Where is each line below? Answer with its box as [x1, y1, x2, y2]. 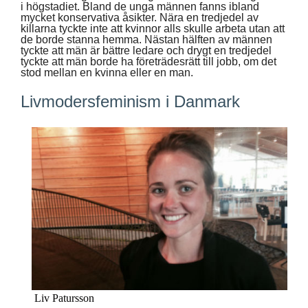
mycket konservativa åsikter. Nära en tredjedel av [21, 11, 258, 23]
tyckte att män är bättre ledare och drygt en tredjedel [21, 44, 272, 56]
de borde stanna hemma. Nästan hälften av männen [21, 33, 272, 45]
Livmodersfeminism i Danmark [21, 91, 240, 111]
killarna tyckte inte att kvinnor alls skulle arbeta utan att [21, 22, 285, 34]
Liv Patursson [34, 291, 94, 304]
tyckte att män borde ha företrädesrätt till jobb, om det [21, 55, 276, 67]
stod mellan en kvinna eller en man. [21, 66, 193, 78]
